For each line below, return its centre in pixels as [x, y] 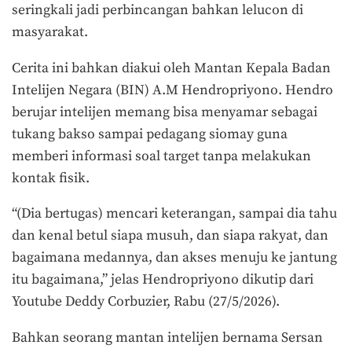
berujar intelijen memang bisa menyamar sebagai [165, 112]
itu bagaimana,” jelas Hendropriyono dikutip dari [163, 280]
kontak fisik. [51, 178]
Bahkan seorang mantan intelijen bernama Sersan [167, 337]
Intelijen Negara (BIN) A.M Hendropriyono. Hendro [172, 90]
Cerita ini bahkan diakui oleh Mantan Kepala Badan [171, 68]
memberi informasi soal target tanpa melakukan [161, 156]
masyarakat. [51, 32]
